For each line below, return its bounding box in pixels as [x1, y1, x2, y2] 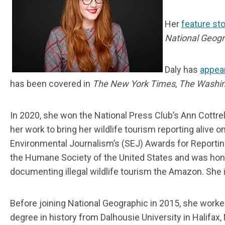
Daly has [165, 64, 200, 75]
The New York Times [92, 78, 175, 89]
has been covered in [10, 78, 92, 89]
